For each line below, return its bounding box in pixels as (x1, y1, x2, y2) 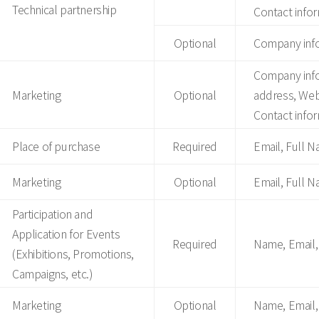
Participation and (12, 205, 93, 222)
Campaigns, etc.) (12, 265, 93, 282)
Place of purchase (12, 137, 100, 155)
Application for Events (12, 225, 120, 242)
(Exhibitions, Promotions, (12, 245, 135, 262)
